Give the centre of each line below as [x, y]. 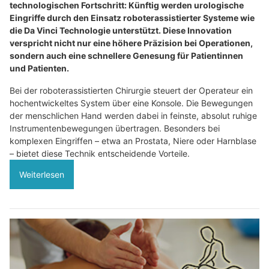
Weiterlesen [42, 175]
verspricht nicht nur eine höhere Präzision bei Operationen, [131, 43]
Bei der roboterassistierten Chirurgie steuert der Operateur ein [131, 91]
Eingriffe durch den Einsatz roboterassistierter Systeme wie [132, 18]
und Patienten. [39, 68]
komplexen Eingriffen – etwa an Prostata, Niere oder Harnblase [133, 141]
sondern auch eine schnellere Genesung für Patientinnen [126, 56]
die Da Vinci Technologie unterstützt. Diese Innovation [121, 31]
